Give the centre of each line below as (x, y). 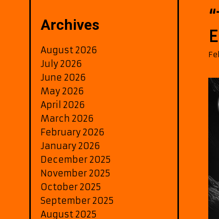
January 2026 (70, 146)
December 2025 (76, 159)
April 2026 (63, 105)
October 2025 (71, 187)
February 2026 (73, 132)
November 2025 (76, 173)
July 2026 (61, 64)
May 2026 (62, 91)
